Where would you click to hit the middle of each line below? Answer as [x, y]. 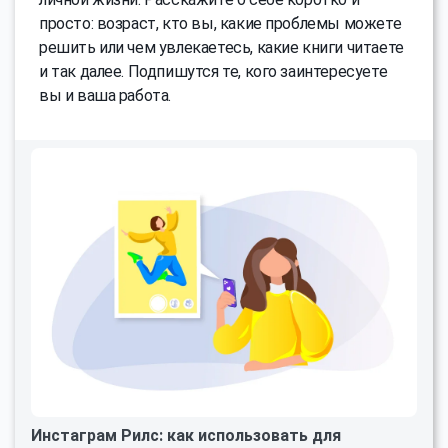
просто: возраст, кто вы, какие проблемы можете [220, 23]
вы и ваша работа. [105, 95]
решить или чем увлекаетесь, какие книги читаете [221, 47]
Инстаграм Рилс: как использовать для [186, 436]
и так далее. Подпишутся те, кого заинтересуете [213, 71]
